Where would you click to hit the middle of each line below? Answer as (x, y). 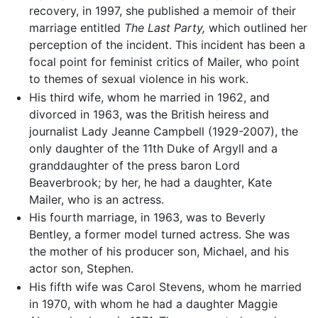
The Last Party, (164, 28)
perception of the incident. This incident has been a (167, 45)
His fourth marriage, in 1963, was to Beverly (147, 218)
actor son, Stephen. (81, 269)
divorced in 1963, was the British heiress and (149, 114)
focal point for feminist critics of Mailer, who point (164, 62)
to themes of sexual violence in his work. (138, 79)
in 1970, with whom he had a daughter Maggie (153, 303)
